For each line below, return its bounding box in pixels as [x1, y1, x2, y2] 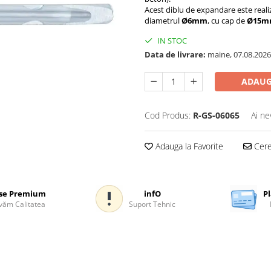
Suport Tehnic [129, 199, 175, 209]
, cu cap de [207, 15, 247, 26]
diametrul [145, 15, 181, 26]
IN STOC [155, 35, 187, 46]
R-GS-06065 [193, 109, 240, 121]
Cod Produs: [145, 109, 191, 121]
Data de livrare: [145, 49, 206, 60]
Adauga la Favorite [153, 140, 223, 152]
